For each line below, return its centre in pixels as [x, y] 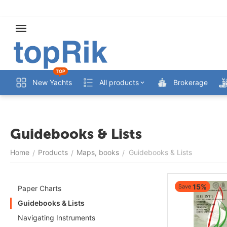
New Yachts [52, 82]
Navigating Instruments [56, 218]
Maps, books [98, 152]
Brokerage [191, 82]
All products [119, 82]
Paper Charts [40, 188]
